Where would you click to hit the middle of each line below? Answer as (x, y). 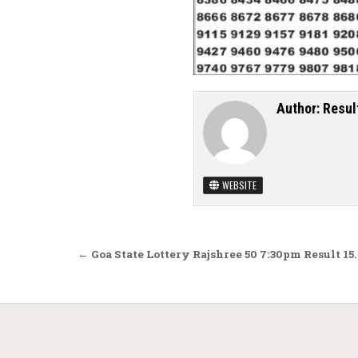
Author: (300, 109)
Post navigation (163, 257)
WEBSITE (238, 185)
